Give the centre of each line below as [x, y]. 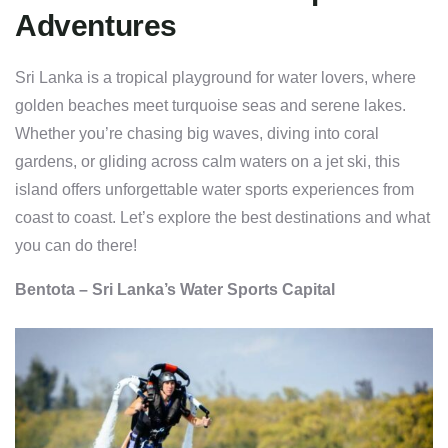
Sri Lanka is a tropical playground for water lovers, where [215, 77]
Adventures [96, 25]
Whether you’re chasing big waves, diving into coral [197, 133]
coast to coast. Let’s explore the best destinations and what [222, 217]
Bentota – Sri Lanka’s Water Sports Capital [175, 289]
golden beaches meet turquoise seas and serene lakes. [210, 105]
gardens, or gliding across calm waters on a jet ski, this [207, 161]
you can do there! [76, 245]
